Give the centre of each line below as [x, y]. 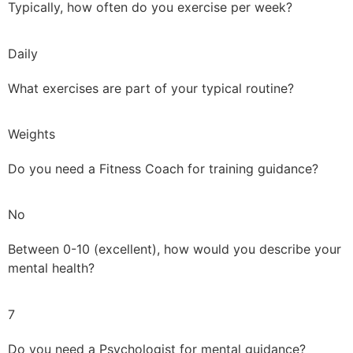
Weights [32, 134]
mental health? [51, 268]
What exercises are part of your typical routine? [151, 88]
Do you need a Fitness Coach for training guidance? [163, 168]
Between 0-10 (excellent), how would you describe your [175, 249]
